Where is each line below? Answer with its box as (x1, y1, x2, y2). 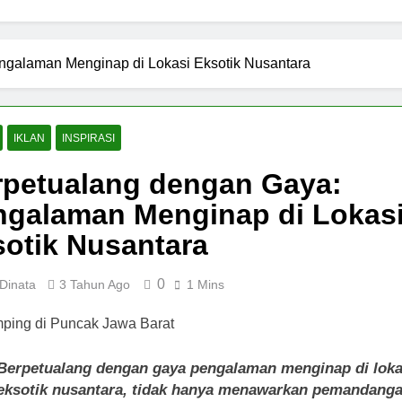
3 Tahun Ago (59, 277, 130, 292)
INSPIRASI (62, 132, 115, 144)
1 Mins (187, 277, 224, 292)
